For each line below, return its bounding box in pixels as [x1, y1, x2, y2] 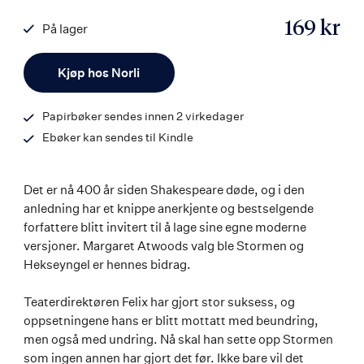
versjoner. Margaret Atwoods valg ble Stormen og [24, 237, 304, 253]
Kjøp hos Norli [58, 64, 141, 80]
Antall [38, 54, 71, 68]
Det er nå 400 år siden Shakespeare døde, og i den [24, 181, 305, 197]
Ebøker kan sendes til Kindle [42, 129, 193, 144]
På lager [42, 21, 88, 37]
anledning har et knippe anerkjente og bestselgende [24, 200, 314, 216]
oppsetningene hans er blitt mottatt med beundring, [24, 312, 318, 328]
